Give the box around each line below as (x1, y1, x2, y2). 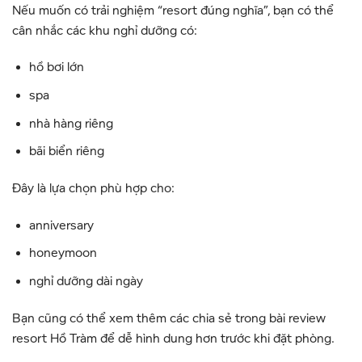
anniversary (28, 217, 94, 233)
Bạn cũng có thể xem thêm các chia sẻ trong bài (12, 310, 288, 326)
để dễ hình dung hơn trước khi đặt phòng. (97, 330, 335, 346)
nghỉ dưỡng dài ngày (28, 274, 143, 289)
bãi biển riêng (28, 144, 104, 159)
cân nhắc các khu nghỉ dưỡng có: (12, 23, 197, 38)
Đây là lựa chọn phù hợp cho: (12, 181, 175, 196)
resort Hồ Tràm (12, 330, 97, 346)
